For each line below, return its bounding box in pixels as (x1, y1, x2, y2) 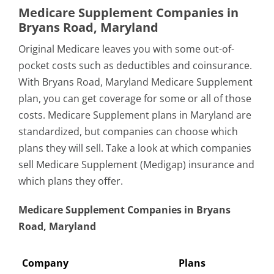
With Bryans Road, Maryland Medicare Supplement (18, 75, 253, 89)
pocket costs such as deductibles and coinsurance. (18, 59, 252, 72)
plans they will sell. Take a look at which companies (18, 141, 251, 155)
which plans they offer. (18, 174, 123, 188)
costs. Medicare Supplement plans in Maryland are (18, 108, 251, 122)
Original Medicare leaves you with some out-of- (18, 42, 234, 56)
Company (22, 256, 68, 270)
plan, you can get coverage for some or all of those (18, 92, 251, 105)
